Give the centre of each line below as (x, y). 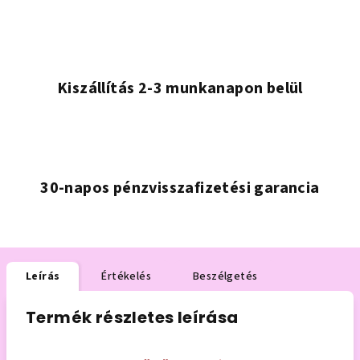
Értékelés (127, 276)
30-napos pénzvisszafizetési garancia (180, 188)
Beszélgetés (225, 276)
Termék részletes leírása (132, 317)
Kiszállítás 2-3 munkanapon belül (180, 88)
